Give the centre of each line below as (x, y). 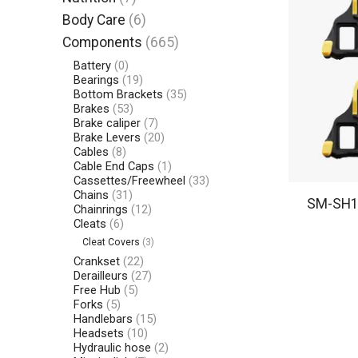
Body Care (94, 20)
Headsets (98, 333)
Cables (91, 151)
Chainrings (100, 209)
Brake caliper (107, 123)
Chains (91, 195)
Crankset (96, 261)
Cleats (89, 223)
